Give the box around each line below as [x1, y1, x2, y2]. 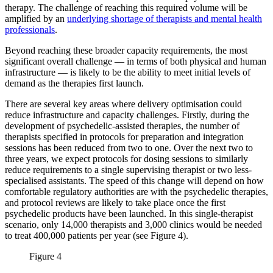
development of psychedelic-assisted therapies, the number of [5, 121, 239, 132]
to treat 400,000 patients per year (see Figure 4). [5, 230, 191, 241]
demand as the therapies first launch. [5, 78, 144, 89]
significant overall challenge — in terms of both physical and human [5, 56, 266, 67]
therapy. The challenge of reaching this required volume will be [5, 2, 247, 13]
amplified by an [5, 13, 67, 24]
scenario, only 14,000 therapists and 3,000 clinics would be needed [5, 219, 262, 230]
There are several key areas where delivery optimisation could [5, 99, 242, 110]
